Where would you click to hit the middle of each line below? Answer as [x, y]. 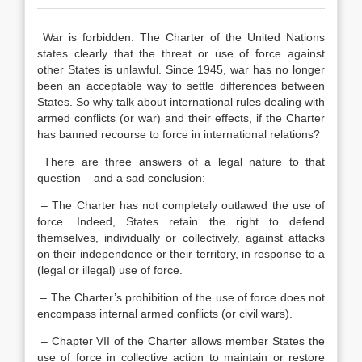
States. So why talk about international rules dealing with [181, 102]
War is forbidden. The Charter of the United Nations [181, 37]
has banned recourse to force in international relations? [179, 134]
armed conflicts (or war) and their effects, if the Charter [181, 118]
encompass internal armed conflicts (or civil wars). [165, 314]
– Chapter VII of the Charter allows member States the [181, 341]
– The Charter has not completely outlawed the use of [181, 205]
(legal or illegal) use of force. [110, 270]
